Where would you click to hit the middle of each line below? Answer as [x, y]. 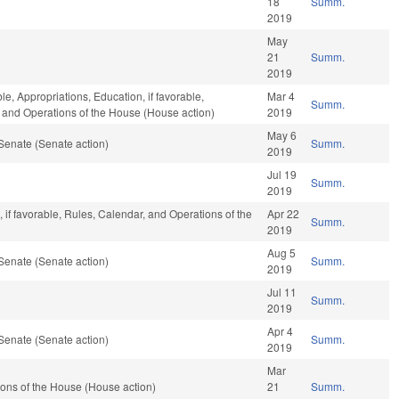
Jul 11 [282, 292]
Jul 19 [282, 175]
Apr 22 [284, 214]
